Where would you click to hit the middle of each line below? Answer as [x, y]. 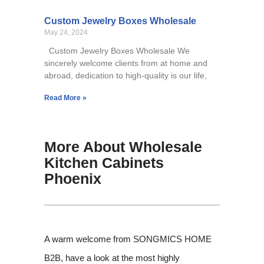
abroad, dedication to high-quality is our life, [125, 76]
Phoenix [72, 179]
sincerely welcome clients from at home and [126, 63]
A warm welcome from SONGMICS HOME [128, 239]
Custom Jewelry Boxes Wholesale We [117, 51]
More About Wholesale [123, 147]
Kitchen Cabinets [104, 163]
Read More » [65, 98]
